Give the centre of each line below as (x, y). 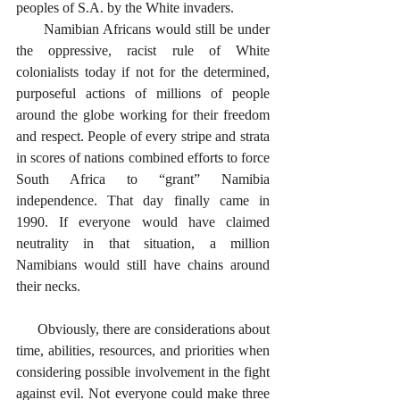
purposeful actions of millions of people (143, 93)
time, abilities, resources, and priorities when (143, 350)
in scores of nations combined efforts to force (143, 158)
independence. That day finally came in (143, 200)
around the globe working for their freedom (143, 115)
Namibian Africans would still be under (30, 29)
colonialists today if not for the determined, (143, 72)
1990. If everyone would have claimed (143, 222)
